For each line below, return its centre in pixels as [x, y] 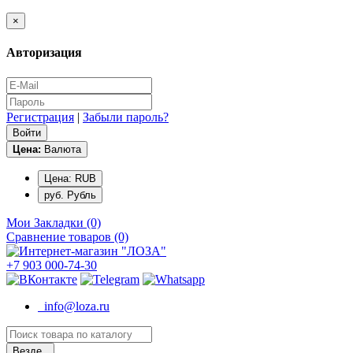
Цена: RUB [85, 178]
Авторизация [44, 53]
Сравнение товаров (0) [67, 236]
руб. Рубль [70, 195]
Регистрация [40, 117]
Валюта [63, 149]
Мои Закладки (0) [54, 222]
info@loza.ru [74, 306]
